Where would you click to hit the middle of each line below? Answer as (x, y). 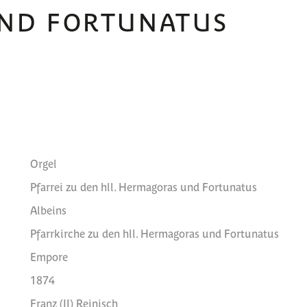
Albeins (48, 210)
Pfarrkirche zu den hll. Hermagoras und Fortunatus (155, 233)
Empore (49, 256)
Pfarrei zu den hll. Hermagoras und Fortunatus (144, 186)
